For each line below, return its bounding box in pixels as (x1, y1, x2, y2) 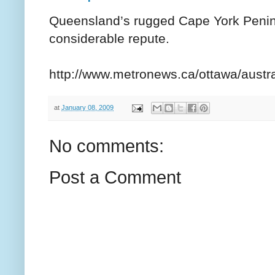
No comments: (49, 136, 164, 157)
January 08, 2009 (61, 103, 114, 111)
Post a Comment (49, 168, 181, 188)
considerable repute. (49, 31, 169, 46)
